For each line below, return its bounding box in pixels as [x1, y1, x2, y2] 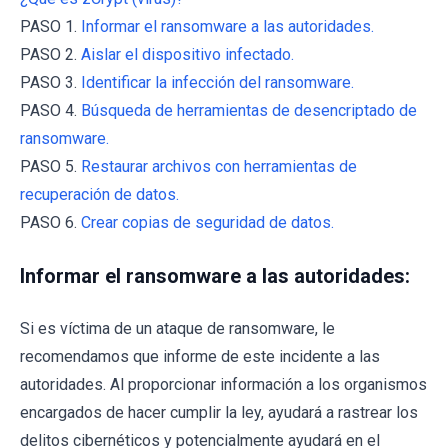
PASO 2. [20, 44, 81, 64]
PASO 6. [20, 212, 81, 232]
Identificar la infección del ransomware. [81, 72, 354, 92]
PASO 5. [20, 156, 81, 176]
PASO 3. [20, 72, 81, 92]
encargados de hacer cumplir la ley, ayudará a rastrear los [20, 402, 418, 422]
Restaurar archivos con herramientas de [81, 156, 357, 176]
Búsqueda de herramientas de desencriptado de [81, 100, 417, 120]
